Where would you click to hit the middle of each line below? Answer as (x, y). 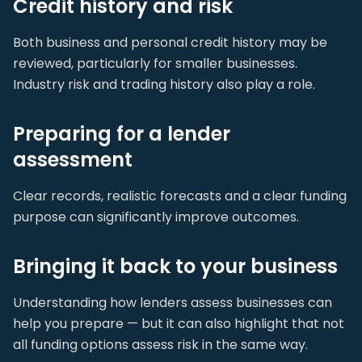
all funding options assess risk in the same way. (160, 345)
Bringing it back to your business (175, 266)
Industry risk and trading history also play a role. (164, 84)
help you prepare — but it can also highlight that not (179, 324)
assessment (73, 160)
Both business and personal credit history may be (170, 42)
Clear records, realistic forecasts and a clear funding (180, 196)
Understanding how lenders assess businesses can (173, 303)
